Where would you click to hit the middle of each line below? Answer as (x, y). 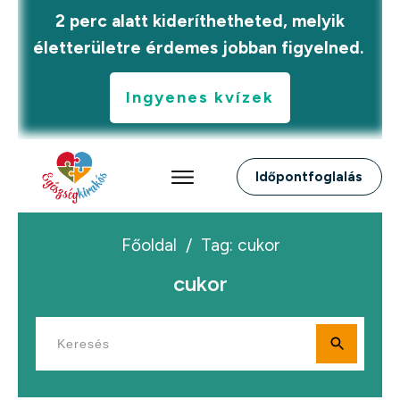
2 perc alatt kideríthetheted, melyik (200, 21)
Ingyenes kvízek (200, 97)
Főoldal (149, 245)
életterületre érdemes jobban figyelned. (200, 48)
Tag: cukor (240, 245)
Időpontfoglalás (309, 177)
